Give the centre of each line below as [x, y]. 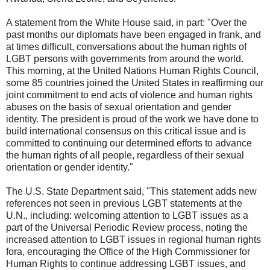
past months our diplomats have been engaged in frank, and [133, 34]
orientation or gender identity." [70, 167]
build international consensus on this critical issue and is [126, 131]
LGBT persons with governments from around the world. [125, 58]
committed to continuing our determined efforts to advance [129, 143]
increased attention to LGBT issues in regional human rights [133, 239]
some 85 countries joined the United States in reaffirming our [135, 83]
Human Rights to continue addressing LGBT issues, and [126, 263]
